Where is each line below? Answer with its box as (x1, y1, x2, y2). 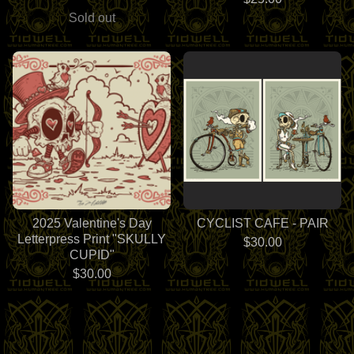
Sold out (68, 10, 115, 24)
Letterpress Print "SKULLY (17, 232, 166, 246)
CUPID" (69, 247, 115, 262)
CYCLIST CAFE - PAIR (196, 216, 329, 230)
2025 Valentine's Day (32, 216, 152, 230)
